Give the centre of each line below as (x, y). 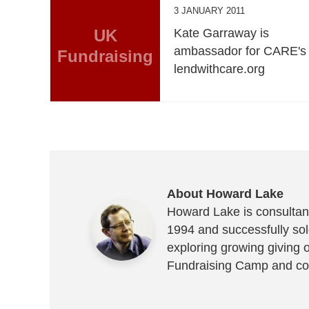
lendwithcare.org (220, 69)
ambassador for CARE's (240, 51)
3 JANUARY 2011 (210, 10)
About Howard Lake (225, 193)
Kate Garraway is (222, 33)
